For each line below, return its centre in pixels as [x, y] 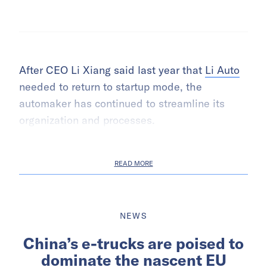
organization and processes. [87, 120]
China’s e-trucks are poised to [133, 243]
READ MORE [133, 163]
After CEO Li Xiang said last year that [112, 70]
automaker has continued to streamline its [122, 103]
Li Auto [222, 70]
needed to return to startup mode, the [111, 86]
